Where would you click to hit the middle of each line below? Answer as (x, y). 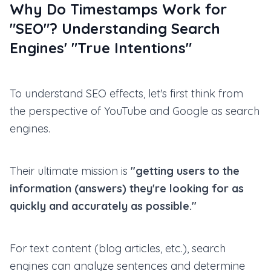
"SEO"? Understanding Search (115, 28)
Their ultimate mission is (70, 171)
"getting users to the (185, 171)
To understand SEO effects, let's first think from (126, 93)
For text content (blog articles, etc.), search (118, 248)
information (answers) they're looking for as (127, 188)
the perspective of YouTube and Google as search (135, 111)
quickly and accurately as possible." (103, 206)
